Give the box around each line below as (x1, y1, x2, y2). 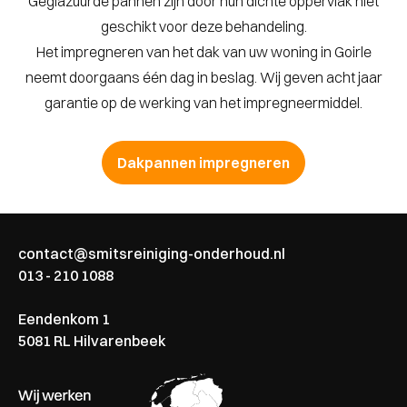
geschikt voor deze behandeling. (100, 17, 307, 36)
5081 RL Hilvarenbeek (18, 332, 166, 351)
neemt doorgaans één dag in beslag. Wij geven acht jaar (25, 68, 382, 87)
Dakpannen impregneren (117, 154, 290, 173)
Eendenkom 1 (18, 310, 110, 329)
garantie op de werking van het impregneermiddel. (45, 94, 362, 113)
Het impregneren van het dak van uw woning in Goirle (35, 43, 372, 62)
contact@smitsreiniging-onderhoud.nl (18, 244, 285, 263)
